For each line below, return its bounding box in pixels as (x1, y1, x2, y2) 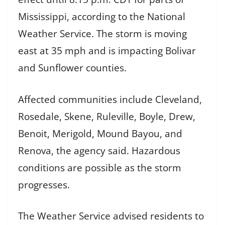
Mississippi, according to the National (18, 10, 185, 24)
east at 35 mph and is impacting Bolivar (18, 44, 196, 58)
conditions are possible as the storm (18, 161, 181, 174)
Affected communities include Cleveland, (18, 92, 202, 106)
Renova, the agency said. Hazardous (18, 144, 180, 157)
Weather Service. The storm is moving (18, 27, 187, 41)
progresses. (18, 178, 70, 191)
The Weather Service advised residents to (18, 209, 204, 223)
